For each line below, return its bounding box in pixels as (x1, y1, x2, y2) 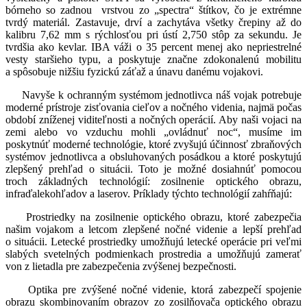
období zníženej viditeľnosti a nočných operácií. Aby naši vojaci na (5, 114, 302, 126)
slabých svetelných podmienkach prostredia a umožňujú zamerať (5, 248, 302, 260)
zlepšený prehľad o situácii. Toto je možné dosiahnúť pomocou (5, 163, 302, 175)
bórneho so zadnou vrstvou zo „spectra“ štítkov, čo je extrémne (5, 4, 302, 16)
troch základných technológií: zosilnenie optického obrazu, (5, 175, 302, 188)
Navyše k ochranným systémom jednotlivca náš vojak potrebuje (22, 89, 302, 101)
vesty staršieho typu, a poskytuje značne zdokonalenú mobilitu (5, 53, 302, 66)
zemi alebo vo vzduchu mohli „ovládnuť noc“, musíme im (5, 126, 302, 138)
